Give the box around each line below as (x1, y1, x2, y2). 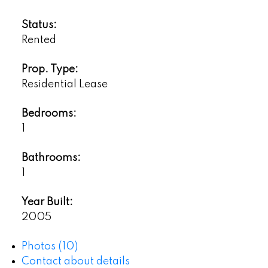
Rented (21, 35, 56, 46)
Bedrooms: (21, 108, 77, 120)
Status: (21, 20, 57, 31)
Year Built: (21, 197, 73, 208)
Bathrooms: (21, 153, 81, 164)
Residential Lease (21, 79, 108, 90)
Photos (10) (21, 241, 78, 252)
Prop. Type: (21, 64, 78, 75)
